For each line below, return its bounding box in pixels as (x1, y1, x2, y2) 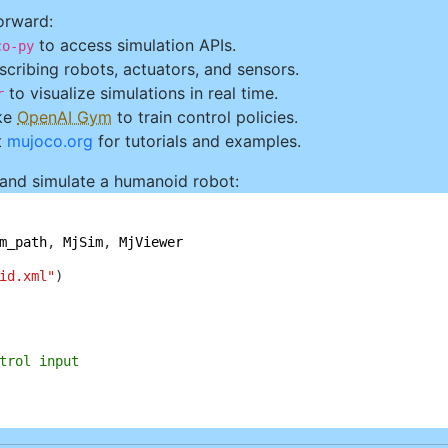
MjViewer (119, 234, 183, 250)
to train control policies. (112, 107, 298, 127)
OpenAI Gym (17, 107, 112, 127)
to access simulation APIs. (34, 35, 236, 55)
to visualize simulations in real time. (4, 83, 278, 103)
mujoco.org (7, 131, 93, 151)
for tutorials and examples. (93, 131, 301, 151)
